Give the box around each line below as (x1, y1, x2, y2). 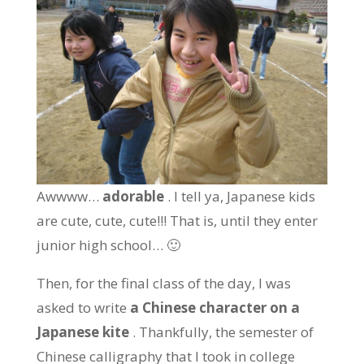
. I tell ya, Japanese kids (167, 187, 315, 206)
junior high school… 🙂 (36, 236, 180, 255)
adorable (102, 187, 167, 206)
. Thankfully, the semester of (132, 323, 314, 342)
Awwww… (36, 187, 102, 206)
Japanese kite (36, 323, 132, 342)
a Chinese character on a (129, 298, 300, 318)
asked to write (36, 298, 130, 318)
